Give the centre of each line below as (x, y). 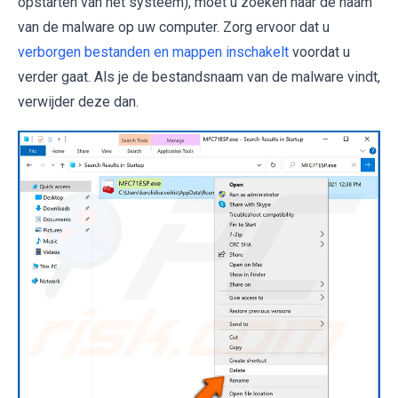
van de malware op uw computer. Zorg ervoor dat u (174, 28)
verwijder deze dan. (78, 102)
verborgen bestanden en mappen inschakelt (153, 52)
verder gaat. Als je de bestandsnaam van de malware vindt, (199, 77)
